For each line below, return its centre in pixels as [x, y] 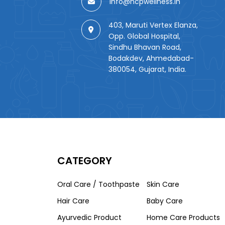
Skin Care [163, 185]
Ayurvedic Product [89, 218]
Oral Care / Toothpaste [98, 185]
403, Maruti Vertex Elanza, [153, 25]
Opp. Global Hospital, [145, 36]
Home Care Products [183, 218]
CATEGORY [85, 161]
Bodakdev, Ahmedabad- [151, 59]
